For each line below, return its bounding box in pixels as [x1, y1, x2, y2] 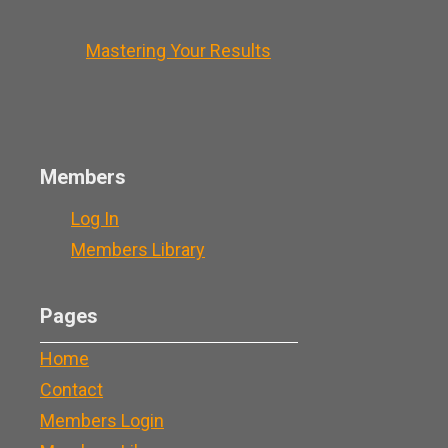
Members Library [71, 238, 205, 260]
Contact [40, 378, 103, 400]
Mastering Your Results [86, 39, 271, 61]
